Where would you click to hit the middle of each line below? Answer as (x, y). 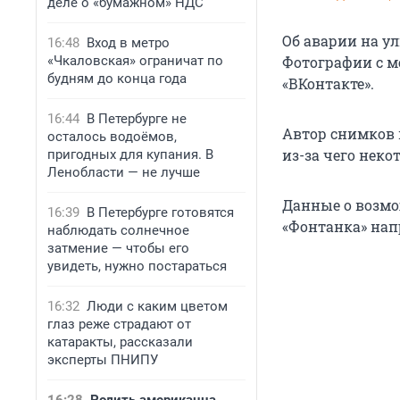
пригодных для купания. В (130, 154)
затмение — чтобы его (118, 248)
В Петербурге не (137, 119)
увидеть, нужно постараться (137, 266)
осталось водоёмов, (112, 137)
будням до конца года (117, 79)
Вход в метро (128, 43)
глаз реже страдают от (119, 324)
